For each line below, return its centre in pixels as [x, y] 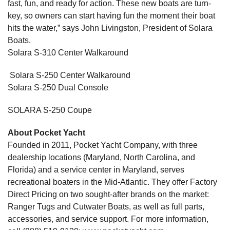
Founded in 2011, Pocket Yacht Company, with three [103, 145]
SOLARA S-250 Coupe [50, 110]
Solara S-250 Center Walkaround [69, 75]
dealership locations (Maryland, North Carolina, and [101, 158]
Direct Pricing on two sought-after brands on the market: [108, 195]
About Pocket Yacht [46, 133]
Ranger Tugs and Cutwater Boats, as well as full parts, [106, 207]
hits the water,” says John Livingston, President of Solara [110, 28]
